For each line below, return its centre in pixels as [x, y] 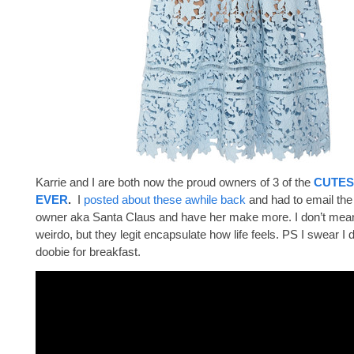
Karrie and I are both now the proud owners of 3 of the [175, 182]
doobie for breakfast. [88, 252]
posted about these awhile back [166, 200]
